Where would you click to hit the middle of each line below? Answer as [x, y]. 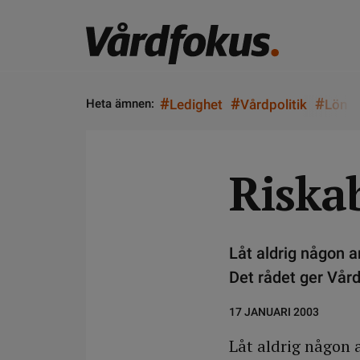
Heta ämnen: [120, 104]
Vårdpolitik [274, 104]
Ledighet [196, 104]
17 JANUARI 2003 [274, 312]
